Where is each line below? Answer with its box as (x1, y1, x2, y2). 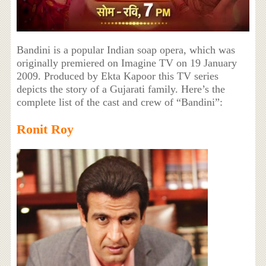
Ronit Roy (16, 121, 74, 137)
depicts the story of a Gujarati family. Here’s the (16, 83, 225, 95)
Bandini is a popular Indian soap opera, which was (16, 43, 235, 56)
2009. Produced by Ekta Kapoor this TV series (16, 69, 218, 82)
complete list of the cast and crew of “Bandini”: (16, 96, 223, 108)
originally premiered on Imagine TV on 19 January (16, 56, 237, 69)
